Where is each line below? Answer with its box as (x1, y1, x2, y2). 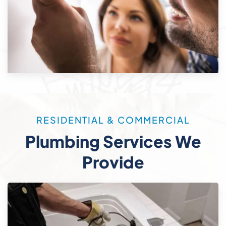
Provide (82, 152, 144, 173)
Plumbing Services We (25, 131, 201, 152)
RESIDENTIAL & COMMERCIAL (36, 114, 190, 126)
